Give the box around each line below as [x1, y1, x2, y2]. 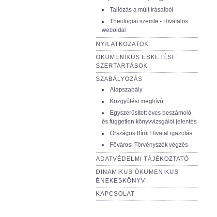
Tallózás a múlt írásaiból [110, 6, 173, 13]
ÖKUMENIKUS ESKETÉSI [96, 54, 174, 61]
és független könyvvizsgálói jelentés [102, 118, 197, 125]
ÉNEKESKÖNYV [96, 177, 145, 184]
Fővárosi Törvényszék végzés [110, 141, 188, 148]
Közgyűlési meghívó [110, 98, 163, 105]
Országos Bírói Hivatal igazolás [110, 130, 192, 137]
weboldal [102, 27, 126, 33]
